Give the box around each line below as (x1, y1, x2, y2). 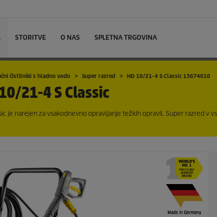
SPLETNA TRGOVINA (94, 33, 157, 42)
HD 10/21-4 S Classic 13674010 (127, 73, 210, 79)
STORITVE (15, 33, 46, 42)
